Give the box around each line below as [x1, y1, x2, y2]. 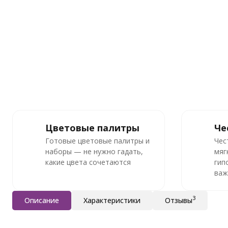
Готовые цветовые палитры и [45, 136, 150, 146]
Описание [24, 195, 59, 205]
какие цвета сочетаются [45, 157, 131, 167]
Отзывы [165, 195, 192, 205]
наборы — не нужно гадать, [45, 147, 143, 156]
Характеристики [83, 195, 140, 205]
